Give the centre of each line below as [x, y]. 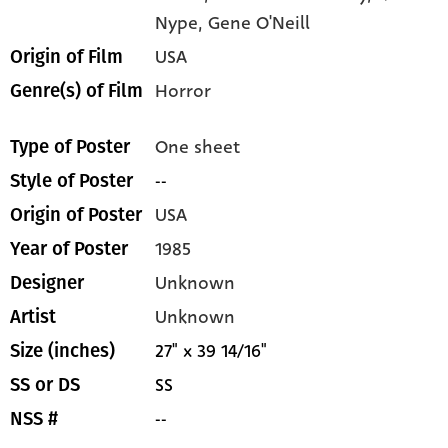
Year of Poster [69, 249]
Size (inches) [62, 351]
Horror [183, 91]
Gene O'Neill [259, 23]
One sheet [198, 147]
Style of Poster [71, 181]
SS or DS [45, 385]
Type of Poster [70, 147]
